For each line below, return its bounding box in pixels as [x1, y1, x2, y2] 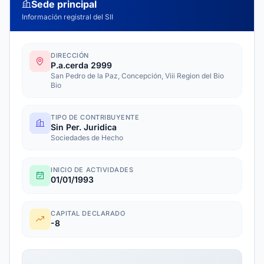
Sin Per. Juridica [51, 122, 117, 132]
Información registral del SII [22, 12, 113, 21]
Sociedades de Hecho [51, 133, 123, 142]
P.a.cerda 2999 [51, 60, 112, 70]
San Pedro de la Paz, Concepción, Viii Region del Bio [51, 71, 224, 80]
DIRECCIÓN [51, 51, 89, 60]
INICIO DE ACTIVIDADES [51, 166, 134, 174]
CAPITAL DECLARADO [51, 209, 126, 217]
